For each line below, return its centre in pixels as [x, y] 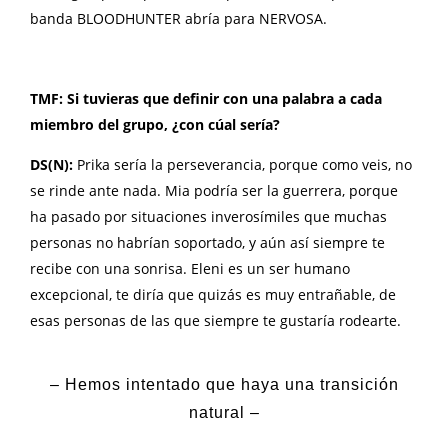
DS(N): [53, 165]
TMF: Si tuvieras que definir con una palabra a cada [206, 99]
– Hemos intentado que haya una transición [224, 385]
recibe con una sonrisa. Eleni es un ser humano [190, 269]
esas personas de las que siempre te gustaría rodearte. [215, 321]
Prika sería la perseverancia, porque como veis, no [244, 165]
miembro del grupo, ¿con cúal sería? [155, 125]
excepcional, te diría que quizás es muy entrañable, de [213, 295]
